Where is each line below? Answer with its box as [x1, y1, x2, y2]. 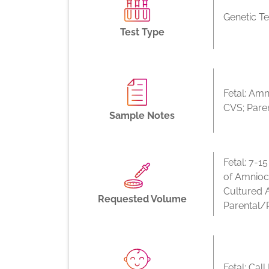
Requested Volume [97, 193, 187, 205]
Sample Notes [109, 110, 175, 121]
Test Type [119, 26, 165, 38]
